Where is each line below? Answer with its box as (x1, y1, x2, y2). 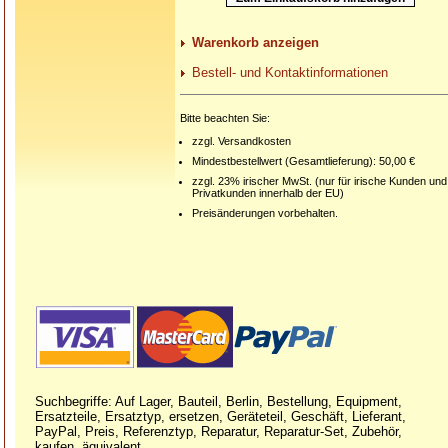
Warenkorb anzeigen (192, 35, 319, 51)
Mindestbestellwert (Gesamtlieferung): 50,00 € (192, 155, 416, 168)
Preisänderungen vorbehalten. (192, 207, 339, 220)
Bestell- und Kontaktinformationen (192, 65, 388, 81)
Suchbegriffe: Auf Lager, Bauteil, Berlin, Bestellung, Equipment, (35, 394, 402, 409)
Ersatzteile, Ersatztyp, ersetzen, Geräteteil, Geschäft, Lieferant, (35, 409, 406, 424)
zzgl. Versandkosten (192, 135, 292, 148)
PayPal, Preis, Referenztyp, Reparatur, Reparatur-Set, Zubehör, (35, 424, 402, 439)
